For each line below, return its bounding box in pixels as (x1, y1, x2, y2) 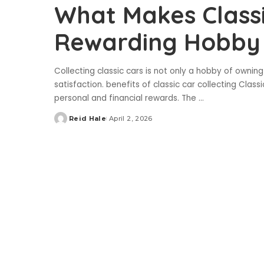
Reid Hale (69, 114, 107, 123)
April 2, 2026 (109, 114, 153, 123)
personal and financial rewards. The (54, 92, 199, 104)
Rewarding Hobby (54, 27, 260, 57)
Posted (54, 118, 82, 127)
